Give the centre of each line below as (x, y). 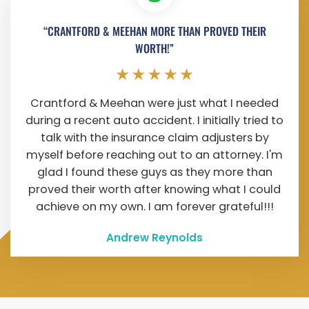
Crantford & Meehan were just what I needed (154, 103)
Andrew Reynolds (154, 237)
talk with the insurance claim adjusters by (154, 138)
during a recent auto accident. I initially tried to (154, 121)
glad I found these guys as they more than (154, 172)
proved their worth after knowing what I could (154, 190)
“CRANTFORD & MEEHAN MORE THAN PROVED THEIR (154, 31)
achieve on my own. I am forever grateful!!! (154, 207)
